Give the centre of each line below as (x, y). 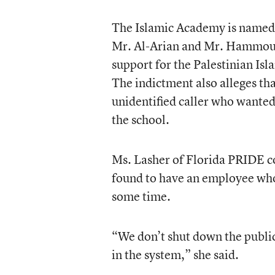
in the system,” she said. (175, 254)
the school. (140, 119)
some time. (141, 196)
